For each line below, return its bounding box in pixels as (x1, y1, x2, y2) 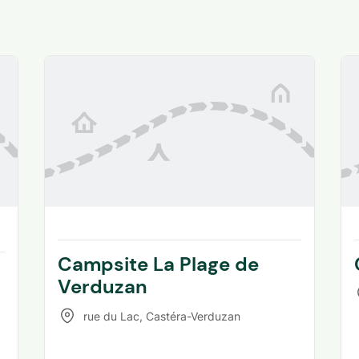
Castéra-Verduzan (145, 309, 240, 323)
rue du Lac (83, 309, 139, 323)
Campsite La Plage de (57, 252, 259, 277)
